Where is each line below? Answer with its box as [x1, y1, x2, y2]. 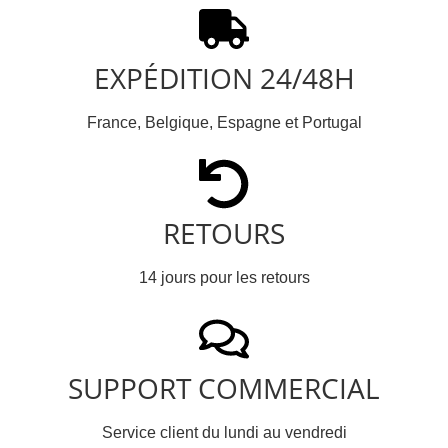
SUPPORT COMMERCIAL [68, 369, 380, 408]
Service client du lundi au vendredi [101, 424, 347, 442]
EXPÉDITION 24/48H [93, 59, 355, 98]
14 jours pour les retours [138, 269, 310, 287]
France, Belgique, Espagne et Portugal [86, 114, 362, 132]
